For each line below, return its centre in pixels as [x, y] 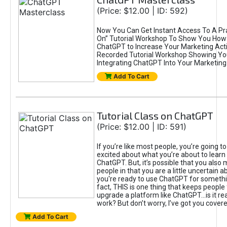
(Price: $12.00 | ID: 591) [141, 127]
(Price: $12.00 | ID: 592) [142, 11]
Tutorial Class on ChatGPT [155, 116]
